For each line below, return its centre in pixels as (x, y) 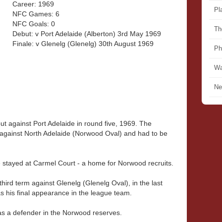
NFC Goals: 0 (34, 24)
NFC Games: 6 (36, 14)
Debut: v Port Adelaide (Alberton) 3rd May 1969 (87, 34)
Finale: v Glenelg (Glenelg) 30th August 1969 (83, 44)
